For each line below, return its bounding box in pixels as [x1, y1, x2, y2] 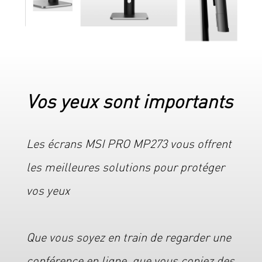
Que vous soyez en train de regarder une [26, 229, 231, 244]
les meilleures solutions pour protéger [26, 158, 225, 174]
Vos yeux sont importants [26, 88, 233, 113]
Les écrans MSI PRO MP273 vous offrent [26, 135, 232, 151]
